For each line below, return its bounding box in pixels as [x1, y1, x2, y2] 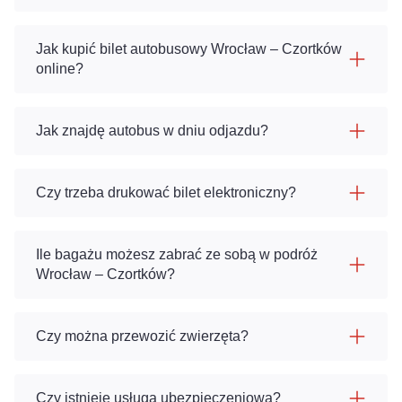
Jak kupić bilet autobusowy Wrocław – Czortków [36, 41, 342, 57]
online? [36, 61, 83, 76]
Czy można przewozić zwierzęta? [36, 328, 249, 344]
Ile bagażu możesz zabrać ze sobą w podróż [36, 247, 318, 262]
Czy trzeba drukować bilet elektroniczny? [36, 185, 296, 200]
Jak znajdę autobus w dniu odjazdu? [36, 123, 268, 138]
